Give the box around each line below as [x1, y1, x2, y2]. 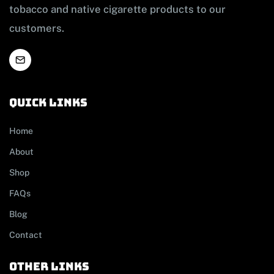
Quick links [9, 95, 88, 110]
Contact [9, 230, 42, 240]
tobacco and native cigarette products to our [9, 3, 226, 16]
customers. [9, 22, 64, 35]
